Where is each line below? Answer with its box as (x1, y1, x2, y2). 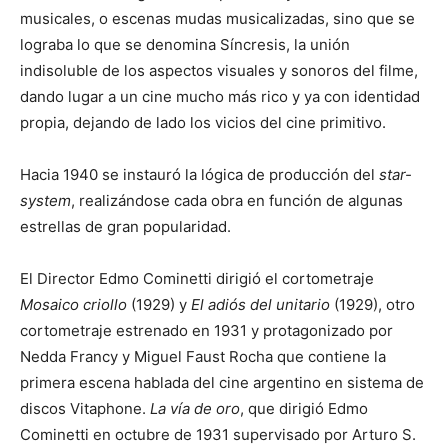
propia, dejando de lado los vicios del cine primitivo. (20, 112, 386, 132)
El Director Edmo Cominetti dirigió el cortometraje (20, 268, 374, 288)
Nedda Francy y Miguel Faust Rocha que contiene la (20, 346, 386, 366)
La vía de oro (150, 398, 240, 418)
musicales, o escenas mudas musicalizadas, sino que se (20, 8, 415, 28)
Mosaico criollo (20, 294, 127, 314)
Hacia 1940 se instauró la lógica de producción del (20, 164, 379, 184)
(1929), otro (330, 294, 415, 314)
